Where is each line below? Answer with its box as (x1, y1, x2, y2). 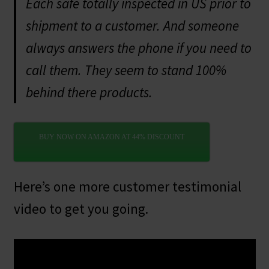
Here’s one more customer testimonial (13, 177, 241, 195)
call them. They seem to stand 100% (25, 61, 226, 79)
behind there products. (25, 83, 153, 101)
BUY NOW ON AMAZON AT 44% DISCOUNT (38, 133, 184, 142)
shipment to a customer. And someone (25, 16, 239, 34)
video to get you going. (13, 199, 148, 217)
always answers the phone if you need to (25, 38, 252, 56)
